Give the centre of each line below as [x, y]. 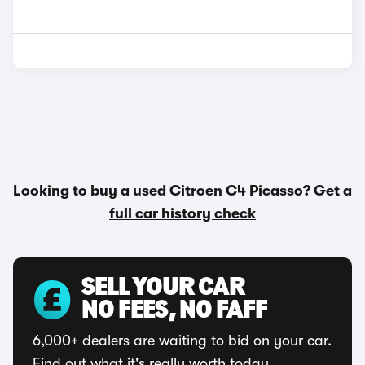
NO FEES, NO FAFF [174, 311]
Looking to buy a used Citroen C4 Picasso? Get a [182, 191]
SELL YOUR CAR [163, 288]
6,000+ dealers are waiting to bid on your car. [182, 341]
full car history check [182, 213]
